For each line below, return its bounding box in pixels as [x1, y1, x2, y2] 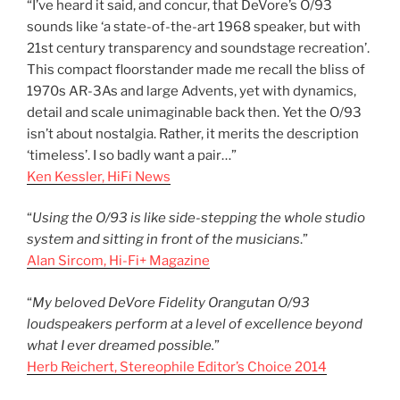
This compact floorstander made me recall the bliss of [27, 61, 365, 78]
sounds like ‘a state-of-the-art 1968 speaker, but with [27, 18, 361, 35]
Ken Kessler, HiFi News [27, 168, 171, 185]
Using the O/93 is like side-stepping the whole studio [32, 210, 365, 227]
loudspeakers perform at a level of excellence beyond [27, 315, 362, 332]
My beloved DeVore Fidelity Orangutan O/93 [32, 294, 310, 311]
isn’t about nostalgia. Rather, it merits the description [27, 125, 359, 142]
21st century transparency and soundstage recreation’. [27, 39, 370, 56]
